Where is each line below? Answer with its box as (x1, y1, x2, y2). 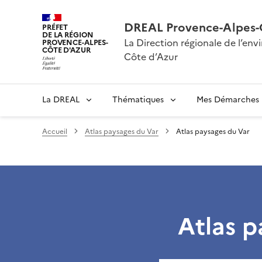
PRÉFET (42, 22, 68, 33)
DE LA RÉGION (42, 29, 94, 40)
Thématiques (112, 93, 164, 106)
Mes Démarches (196, 93, 259, 106)
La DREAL (42, 93, 80, 106)
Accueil (42, 126, 67, 137)
